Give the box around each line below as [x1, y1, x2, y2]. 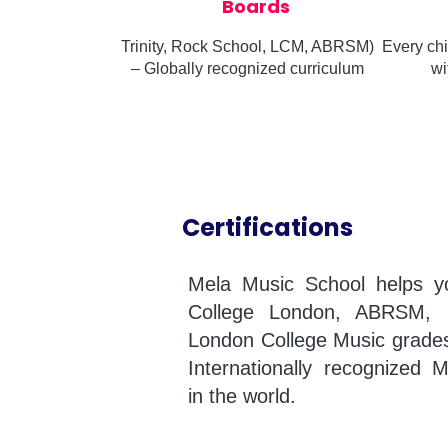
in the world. [188, 385, 296, 407]
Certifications [182, 211, 353, 244]
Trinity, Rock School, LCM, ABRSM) [120, 38, 374, 55]
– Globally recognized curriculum [130, 60, 364, 77]
